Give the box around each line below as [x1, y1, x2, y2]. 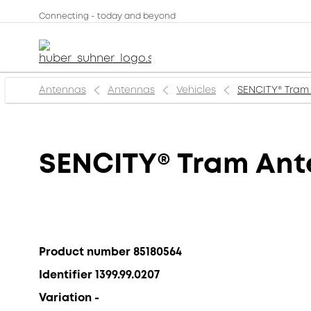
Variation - [39, 289, 99, 305]
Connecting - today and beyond [39, 10, 176, 22]
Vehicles [176, 83, 216, 96]
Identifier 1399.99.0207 [39, 267, 160, 283]
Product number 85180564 [39, 244, 182, 260]
